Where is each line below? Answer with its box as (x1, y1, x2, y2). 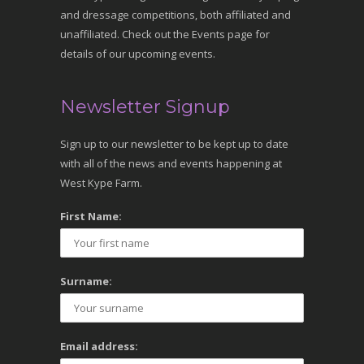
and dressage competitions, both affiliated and (60, 7, 291, 22)
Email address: (60, 339, 138, 353)
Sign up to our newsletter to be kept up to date (60, 136, 288, 151)
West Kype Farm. (60, 175, 142, 190)
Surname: (60, 274, 112, 288)
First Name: (60, 209, 122, 223)
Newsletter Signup (60, 96, 230, 118)
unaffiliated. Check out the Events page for (60, 27, 270, 41)
